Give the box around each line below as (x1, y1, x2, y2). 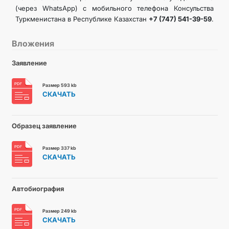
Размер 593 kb (42, 82, 77, 88)
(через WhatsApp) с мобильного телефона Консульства (15, 4, 214, 12)
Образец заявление (11, 122, 77, 130)
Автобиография (11, 185, 64, 193)
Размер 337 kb (42, 145, 76, 151)
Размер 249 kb (42, 208, 77, 214)
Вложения (11, 38, 54, 49)
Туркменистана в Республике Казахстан (15, 15, 149, 23)
